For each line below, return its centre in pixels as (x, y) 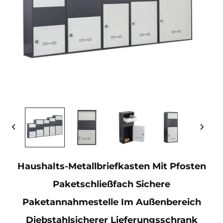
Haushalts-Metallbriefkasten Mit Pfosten (111, 166)
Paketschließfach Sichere (111, 184)
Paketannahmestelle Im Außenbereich (111, 202)
